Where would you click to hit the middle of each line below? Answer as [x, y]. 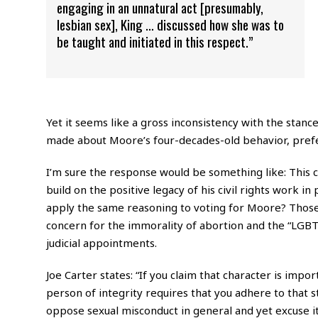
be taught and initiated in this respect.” [155, 41]
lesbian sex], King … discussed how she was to [170, 24]
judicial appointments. [101, 242]
